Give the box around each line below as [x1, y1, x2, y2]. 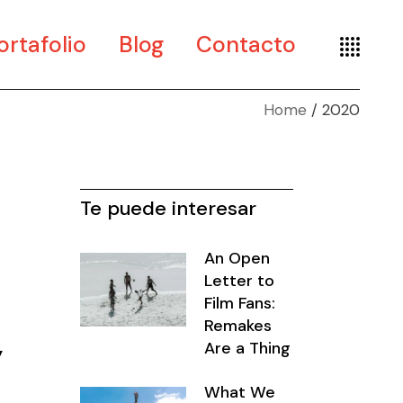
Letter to [204, 270, 275, 291]
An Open [204, 247, 271, 269]
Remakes [204, 315, 273, 336]
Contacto [196, 30, 296, 59]
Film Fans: [204, 292, 276, 314]
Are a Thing [204, 337, 291, 359]
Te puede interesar [79, 195, 256, 221]
